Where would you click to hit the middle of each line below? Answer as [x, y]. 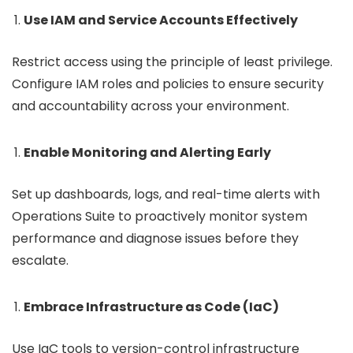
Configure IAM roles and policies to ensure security [168, 84]
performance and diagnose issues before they [155, 239]
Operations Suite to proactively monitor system [160, 217]
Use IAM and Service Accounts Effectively [161, 20]
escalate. [40, 261]
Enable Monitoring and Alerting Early [147, 153]
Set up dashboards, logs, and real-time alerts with [166, 195]
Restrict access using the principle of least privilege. [172, 62]
